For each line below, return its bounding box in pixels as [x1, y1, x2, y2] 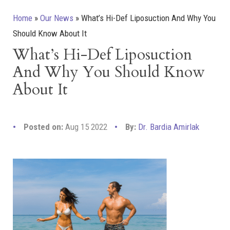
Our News [40, 13, 73, 23]
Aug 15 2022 [63, 122, 109, 132]
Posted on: [24, 122, 63, 132]
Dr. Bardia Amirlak [138, 122, 199, 132]
